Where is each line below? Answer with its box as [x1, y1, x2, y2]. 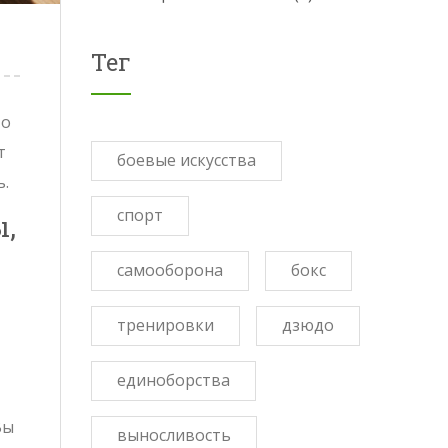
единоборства [117, 369, 230, 391]
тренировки [117, 314, 214, 336]
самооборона [117, 259, 223, 281]
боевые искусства [117, 149, 256, 171]
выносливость [117, 424, 231, 446]
